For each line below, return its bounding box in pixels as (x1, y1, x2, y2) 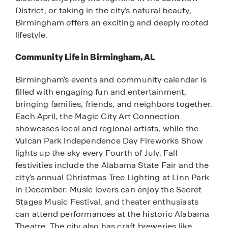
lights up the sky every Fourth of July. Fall (15, 148, 178, 159)
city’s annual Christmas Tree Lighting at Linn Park (15, 172, 210, 183)
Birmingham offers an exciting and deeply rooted (15, 17, 209, 28)
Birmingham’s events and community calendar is (15, 74, 207, 85)
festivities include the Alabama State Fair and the (15, 160, 209, 171)
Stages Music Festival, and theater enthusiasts (15, 196, 199, 208)
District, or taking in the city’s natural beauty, (15, 5, 191, 16)
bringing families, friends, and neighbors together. (15, 99, 213, 110)
